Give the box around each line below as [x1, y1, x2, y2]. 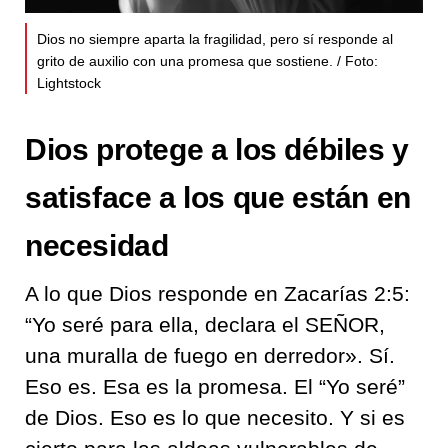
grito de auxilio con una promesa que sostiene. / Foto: [37, 52, 378, 69]
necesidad [25, 228, 169, 262]
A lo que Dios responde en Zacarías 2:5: [25, 281, 410, 305]
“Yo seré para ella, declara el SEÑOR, [25, 312, 385, 336]
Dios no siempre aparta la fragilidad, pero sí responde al [37, 30, 393, 47]
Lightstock [37, 74, 101, 91]
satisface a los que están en [25, 180, 411, 214]
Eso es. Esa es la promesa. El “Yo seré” [25, 374, 405, 398]
